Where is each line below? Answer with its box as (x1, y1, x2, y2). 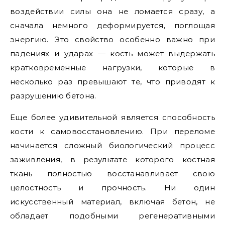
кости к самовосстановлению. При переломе (10, 127, 215, 136)
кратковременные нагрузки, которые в (10, 63, 215, 72)
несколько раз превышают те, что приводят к (10, 77, 215, 86)
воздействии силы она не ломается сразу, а (10, 7, 215, 16)
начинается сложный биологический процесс (10, 141, 215, 150)
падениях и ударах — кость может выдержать (10, 49, 215, 58)
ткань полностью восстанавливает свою (10, 169, 215, 178)
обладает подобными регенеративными (10, 211, 215, 220)
